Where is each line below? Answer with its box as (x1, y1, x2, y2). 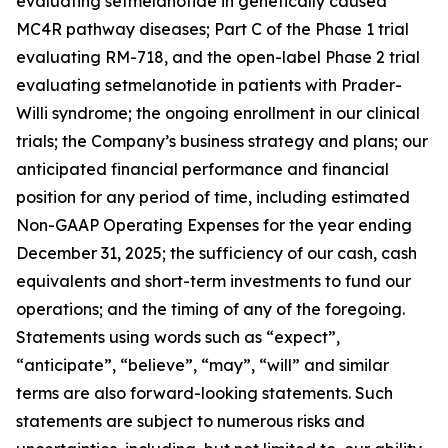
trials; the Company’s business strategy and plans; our (16, 131, 428, 151)
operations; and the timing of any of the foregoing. (16, 299, 405, 319)
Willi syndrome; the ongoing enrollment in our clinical (16, 103, 420, 123)
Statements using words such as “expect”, (16, 327, 340, 347)
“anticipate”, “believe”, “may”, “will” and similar (16, 355, 389, 375)
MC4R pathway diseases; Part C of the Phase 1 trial (16, 19, 409, 39)
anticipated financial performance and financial (16, 159, 389, 179)
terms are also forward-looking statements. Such (16, 383, 393, 403)
